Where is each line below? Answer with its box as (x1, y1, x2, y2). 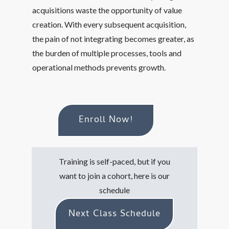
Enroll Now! (79, 113, 133, 128)
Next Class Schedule (68, 207, 161, 222)
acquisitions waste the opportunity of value (32, 5, 182, 15)
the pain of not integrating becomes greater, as (32, 34, 195, 43)
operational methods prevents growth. (32, 62, 166, 72)
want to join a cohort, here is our (59, 171, 170, 180)
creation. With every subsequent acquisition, (32, 19, 187, 29)
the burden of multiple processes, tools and (32, 48, 182, 58)
